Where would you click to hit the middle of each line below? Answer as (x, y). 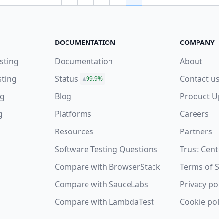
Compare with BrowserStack (108, 167)
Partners (196, 132)
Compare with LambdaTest (104, 202)
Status (66, 79)
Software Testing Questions (106, 149)
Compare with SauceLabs (101, 185)
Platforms (73, 114)
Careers (194, 114)
